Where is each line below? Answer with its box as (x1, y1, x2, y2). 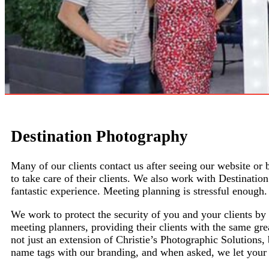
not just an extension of (11, 233, 116, 246)
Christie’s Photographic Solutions (116, 233, 262, 246)
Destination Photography (11, 127, 188, 146)
